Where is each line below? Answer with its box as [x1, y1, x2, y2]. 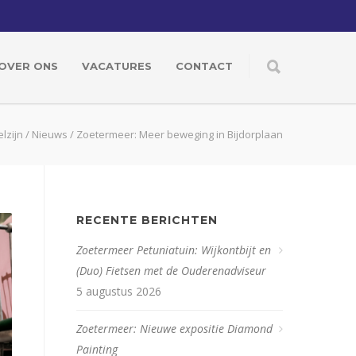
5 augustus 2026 [76, 284, 161, 299]
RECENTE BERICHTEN [76, 213, 218, 227]
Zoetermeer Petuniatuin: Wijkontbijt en [76, 242, 271, 257]
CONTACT [176, 60, 233, 72]
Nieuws [32, 127, 68, 141]
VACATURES [82, 60, 152, 72]
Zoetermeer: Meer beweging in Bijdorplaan [76, 127, 283, 141]
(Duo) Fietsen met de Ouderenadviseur [76, 263, 266, 278]
